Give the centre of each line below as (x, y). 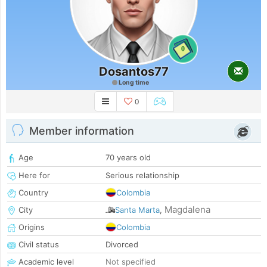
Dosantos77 (133, 72)
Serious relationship (142, 176)
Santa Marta (137, 210)
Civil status (38, 245)
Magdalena (187, 210)
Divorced (122, 245)
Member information (82, 131)
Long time (133, 83)
